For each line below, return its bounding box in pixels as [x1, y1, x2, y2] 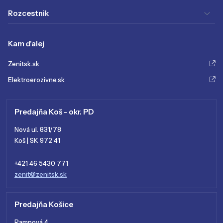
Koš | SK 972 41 [14, 136, 60, 144]
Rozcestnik [8, 8, 49, 18]
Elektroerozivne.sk [8, 75, 65, 84]
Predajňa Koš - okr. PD [14, 107, 94, 116]
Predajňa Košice [14, 199, 73, 209]
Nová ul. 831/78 [14, 125, 61, 133]
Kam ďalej [8, 38, 44, 48]
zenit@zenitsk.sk [14, 170, 67, 178]
